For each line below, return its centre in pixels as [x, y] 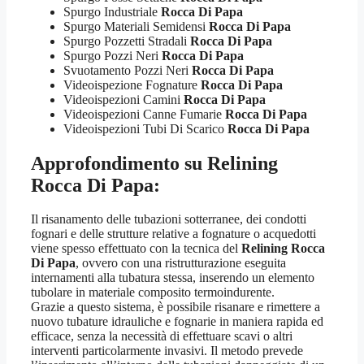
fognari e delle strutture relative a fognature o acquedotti [173, 234]
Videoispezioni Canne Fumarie [144, 114]
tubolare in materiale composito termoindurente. [153, 292]
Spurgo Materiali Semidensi [136, 26]
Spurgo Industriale [112, 11]
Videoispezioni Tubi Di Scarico [145, 128]
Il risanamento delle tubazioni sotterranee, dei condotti [169, 219]
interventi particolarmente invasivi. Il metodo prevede [167, 351]
